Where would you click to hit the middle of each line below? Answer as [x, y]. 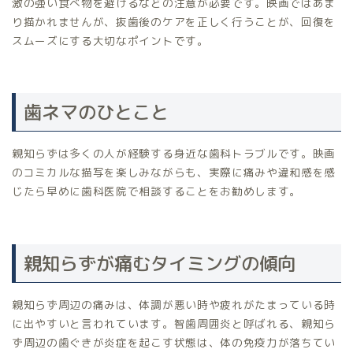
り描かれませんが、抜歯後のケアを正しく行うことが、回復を [174, 22]
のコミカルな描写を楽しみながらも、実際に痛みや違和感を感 [174, 173]
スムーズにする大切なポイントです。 [110, 41]
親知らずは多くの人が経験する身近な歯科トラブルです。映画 [174, 154]
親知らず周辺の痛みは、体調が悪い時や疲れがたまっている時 [174, 304]
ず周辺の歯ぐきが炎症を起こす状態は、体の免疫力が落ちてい [174, 342]
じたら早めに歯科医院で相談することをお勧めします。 [156, 191]
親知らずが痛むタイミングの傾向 [160, 263]
